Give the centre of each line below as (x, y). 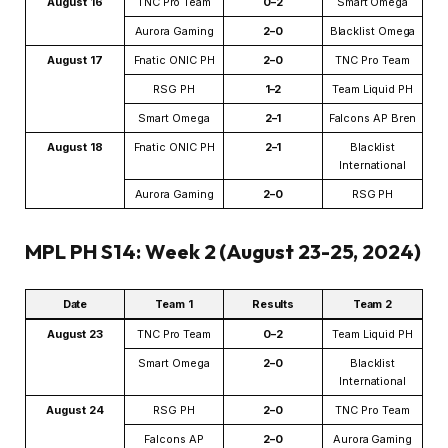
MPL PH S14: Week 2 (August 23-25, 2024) (223, 251)
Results (273, 303)
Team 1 (174, 303)
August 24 (75, 409)
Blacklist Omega (372, 31)
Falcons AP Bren (372, 118)
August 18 (75, 147)
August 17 (75, 60)
